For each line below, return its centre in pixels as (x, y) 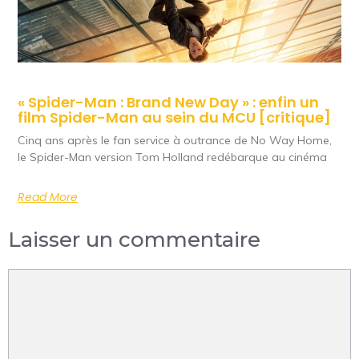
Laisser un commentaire (134, 239)
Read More (48, 197)
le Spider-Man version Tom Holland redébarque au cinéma (173, 157)
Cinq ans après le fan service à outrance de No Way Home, (175, 140)
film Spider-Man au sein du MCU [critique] (175, 117)
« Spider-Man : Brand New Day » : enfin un (169, 102)
